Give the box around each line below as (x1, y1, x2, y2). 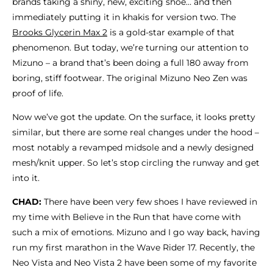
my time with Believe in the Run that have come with (12, 211, 241, 222)
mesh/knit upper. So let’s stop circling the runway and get (12, 157, 260, 168)
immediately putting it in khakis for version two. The (12, 11, 236, 23)
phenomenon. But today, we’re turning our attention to (12, 41, 249, 53)
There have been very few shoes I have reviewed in (41, 196, 257, 207)
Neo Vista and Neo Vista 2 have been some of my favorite (12, 257, 257, 268)
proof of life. (12, 87, 63, 99)
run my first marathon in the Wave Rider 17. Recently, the (12, 241, 255, 253)
